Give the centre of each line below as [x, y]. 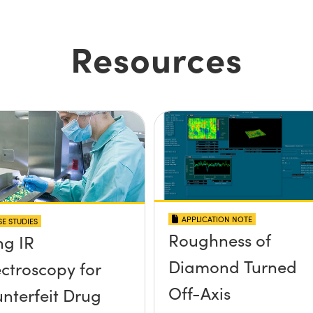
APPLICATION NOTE [217, 219]
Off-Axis [199, 292]
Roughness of [219, 239]
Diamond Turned [232, 266]
